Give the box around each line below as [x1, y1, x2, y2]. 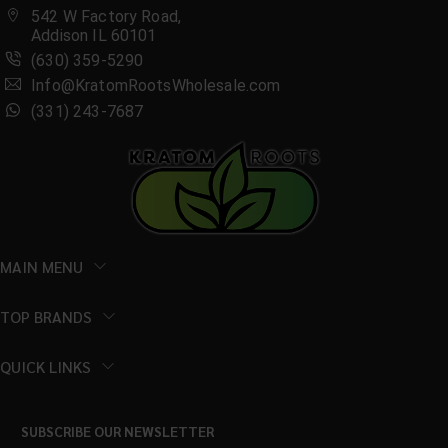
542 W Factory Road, [31, 6, 182, 26]
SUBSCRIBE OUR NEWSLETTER [20, 423, 214, 441]
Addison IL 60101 [31, 25, 157, 45]
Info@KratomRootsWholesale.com [31, 76, 281, 96]
